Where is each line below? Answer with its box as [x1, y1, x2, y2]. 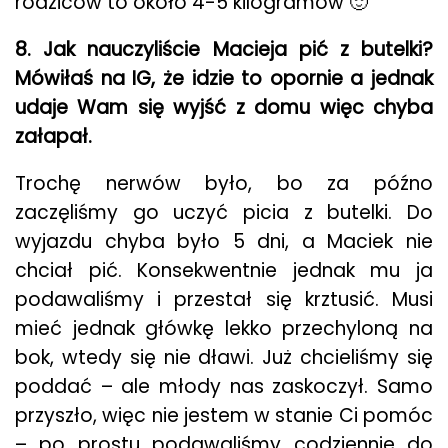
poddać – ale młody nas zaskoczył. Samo [15, 373, 433, 400]
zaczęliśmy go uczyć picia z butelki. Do [15, 199, 433, 226]
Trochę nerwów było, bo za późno [15, 170, 433, 197]
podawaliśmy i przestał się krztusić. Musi [15, 286, 433, 313]
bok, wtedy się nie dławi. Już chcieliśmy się [15, 344, 433, 371]
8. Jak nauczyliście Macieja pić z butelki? [15, 36, 433, 63]
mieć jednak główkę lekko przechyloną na [15, 315, 433, 342]
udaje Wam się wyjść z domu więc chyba [15, 94, 433, 121]
